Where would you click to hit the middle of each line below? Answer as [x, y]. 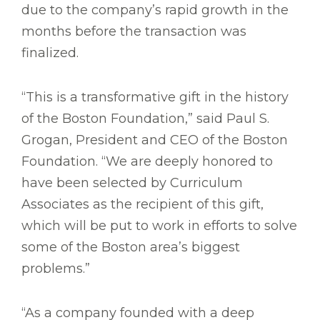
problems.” [56, 269]
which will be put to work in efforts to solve [159, 226]
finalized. [50, 53]
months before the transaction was [134, 32]
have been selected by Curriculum [132, 183]
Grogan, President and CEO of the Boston [155, 140]
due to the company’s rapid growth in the [155, 10]
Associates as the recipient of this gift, [142, 205]
